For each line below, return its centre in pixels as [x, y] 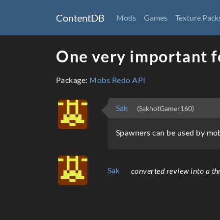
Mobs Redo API [118, 80]
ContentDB [80, 18]
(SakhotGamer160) [165, 108]
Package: [73, 80]
